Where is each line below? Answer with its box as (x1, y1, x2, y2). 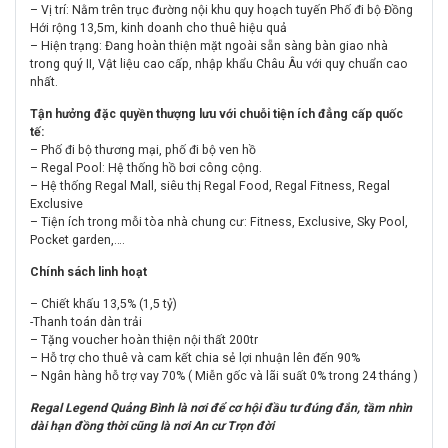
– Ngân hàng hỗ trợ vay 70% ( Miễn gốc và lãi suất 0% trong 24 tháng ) (30, 368, 418, 383)
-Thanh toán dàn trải (30, 314, 142, 329)
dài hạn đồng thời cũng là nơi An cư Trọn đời (30, 418, 274, 433)
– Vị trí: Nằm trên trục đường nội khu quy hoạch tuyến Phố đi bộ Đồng (30, 2, 413, 17)
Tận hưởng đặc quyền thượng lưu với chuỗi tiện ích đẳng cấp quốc (30, 106, 403, 121)
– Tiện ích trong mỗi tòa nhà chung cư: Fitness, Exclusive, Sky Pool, (30, 214, 408, 229)
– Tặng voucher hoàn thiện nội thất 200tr (30, 332, 258, 347)
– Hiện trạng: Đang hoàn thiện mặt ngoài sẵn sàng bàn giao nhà (30, 38, 388, 53)
